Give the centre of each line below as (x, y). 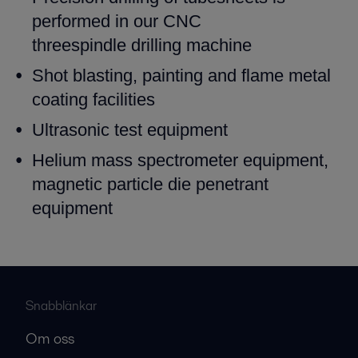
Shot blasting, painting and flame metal (181, 75)
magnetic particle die (114, 184)
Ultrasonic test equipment (130, 129)
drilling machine (191, 45)
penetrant (232, 184)
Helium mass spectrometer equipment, (180, 160)
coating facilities (93, 99)
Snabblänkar (61, 305)
